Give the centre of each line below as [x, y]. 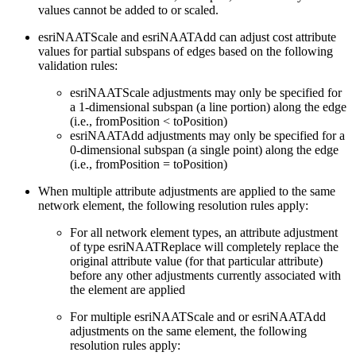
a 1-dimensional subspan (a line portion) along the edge [208, 106]
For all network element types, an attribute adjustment [204, 232]
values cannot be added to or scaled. [128, 10]
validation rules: [78, 65]
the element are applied [128, 289]
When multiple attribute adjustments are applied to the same [187, 191]
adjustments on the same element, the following [188, 331]
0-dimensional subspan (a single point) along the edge [204, 149]
